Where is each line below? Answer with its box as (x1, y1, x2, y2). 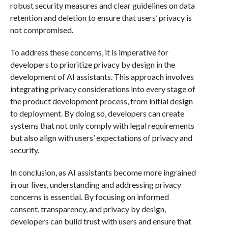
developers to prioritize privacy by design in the (10, 60, 175, 69)
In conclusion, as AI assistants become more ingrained (10, 167, 196, 177)
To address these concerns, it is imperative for (10, 47, 168, 57)
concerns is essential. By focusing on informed (10, 192, 169, 202)
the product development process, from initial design (10, 96, 193, 106)
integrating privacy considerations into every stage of (10, 84, 195, 94)
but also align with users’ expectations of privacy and (10, 133, 192, 142)
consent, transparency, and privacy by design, (10, 204, 166, 214)
